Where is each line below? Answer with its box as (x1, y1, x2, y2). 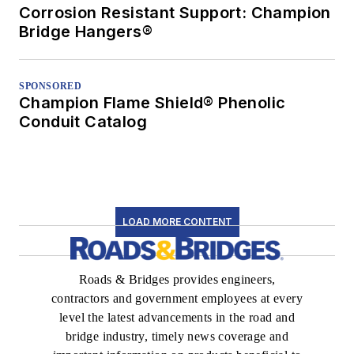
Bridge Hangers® (19, 21, 153, 41)
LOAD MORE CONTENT (122, 215, 232, 228)
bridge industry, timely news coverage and (65, 329, 289, 343)
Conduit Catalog (19, 111, 147, 131)
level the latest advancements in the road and (59, 310, 295, 324)
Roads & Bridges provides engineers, (78, 272, 276, 286)
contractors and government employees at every (51, 291, 303, 305)
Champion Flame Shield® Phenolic (19, 92, 286, 112)
